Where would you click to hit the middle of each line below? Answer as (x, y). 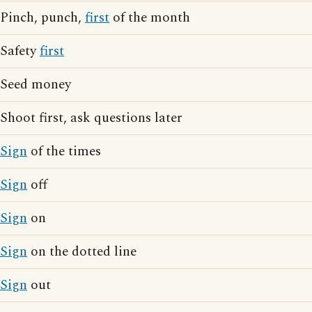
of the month (150, 18)
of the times (64, 151)
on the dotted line (82, 252)
